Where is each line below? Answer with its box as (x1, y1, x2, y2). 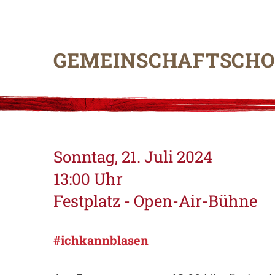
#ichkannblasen (53, 232, 149, 248)
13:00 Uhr (53, 168, 123, 189)
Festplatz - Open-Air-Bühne (53, 190, 257, 211)
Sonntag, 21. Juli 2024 (53, 146, 212, 167)
